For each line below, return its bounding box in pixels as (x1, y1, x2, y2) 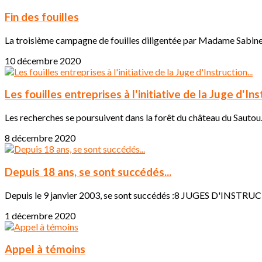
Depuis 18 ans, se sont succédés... (5, 165, 171, 178)
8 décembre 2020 (5, 132, 75, 144)
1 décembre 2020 (5, 209, 75, 221)
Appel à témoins (5, 243, 85, 256)
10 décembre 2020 (5, 54, 81, 66)
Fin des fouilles (5, 11, 79, 24)
